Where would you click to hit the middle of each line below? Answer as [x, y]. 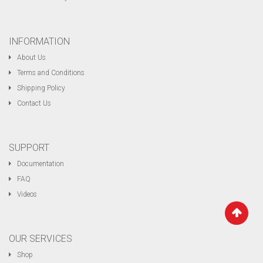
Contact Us [34, 103]
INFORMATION [39, 41]
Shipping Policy [41, 88]
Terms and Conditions [51, 73]
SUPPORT [29, 148]
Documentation [41, 164]
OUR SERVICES [41, 239]
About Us [31, 58]
